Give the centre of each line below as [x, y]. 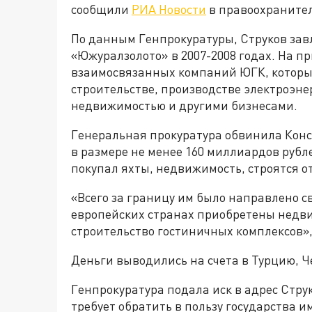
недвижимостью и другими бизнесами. [184, 106]
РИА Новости [169, 9]
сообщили [101, 9]
